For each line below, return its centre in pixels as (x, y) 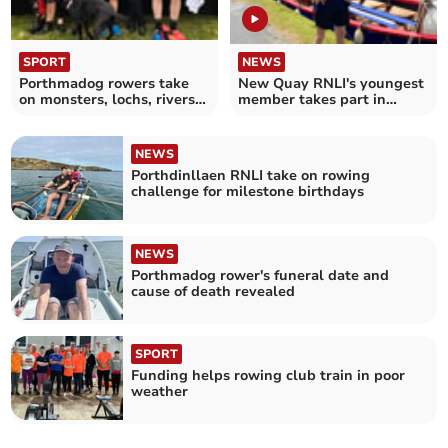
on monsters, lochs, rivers (107, 99)
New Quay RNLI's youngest (331, 83)
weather (160, 392)
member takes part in (312, 99)
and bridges (60, 115)
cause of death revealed (213, 291)
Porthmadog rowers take (104, 83)
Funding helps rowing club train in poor (268, 376)
